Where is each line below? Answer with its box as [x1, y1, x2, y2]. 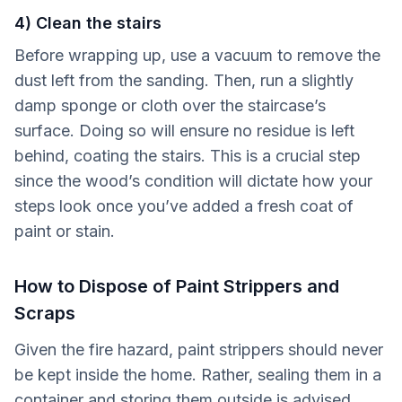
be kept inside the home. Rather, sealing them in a [14, 365, 381, 385]
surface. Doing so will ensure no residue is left [14, 121, 354, 141]
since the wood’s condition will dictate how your [14, 171, 372, 191]
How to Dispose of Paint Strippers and [14, 275, 339, 298]
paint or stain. [14, 222, 115, 241]
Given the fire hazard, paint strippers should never [14, 340, 383, 360]
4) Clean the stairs [14, 13, 162, 33]
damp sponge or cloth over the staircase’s [14, 96, 326, 116]
